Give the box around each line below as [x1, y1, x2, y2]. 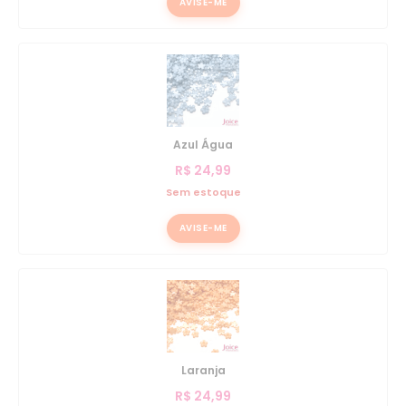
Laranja [180, 362, 226, 378]
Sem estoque [165, 184, 241, 199]
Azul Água [173, 136, 233, 152]
